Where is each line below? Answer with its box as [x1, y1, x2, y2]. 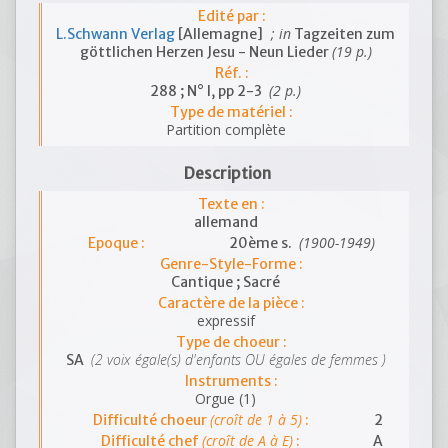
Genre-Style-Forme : [160, 255, 303, 273]
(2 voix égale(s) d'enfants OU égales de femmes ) [86, 350, 386, 369]
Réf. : [214, 64, 249, 82]
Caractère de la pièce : [158, 294, 305, 312]
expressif [196, 311, 255, 330]
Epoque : [88, 234, 146, 252]
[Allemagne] [178, 25, 266, 43]
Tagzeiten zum [291, 25, 395, 43]
